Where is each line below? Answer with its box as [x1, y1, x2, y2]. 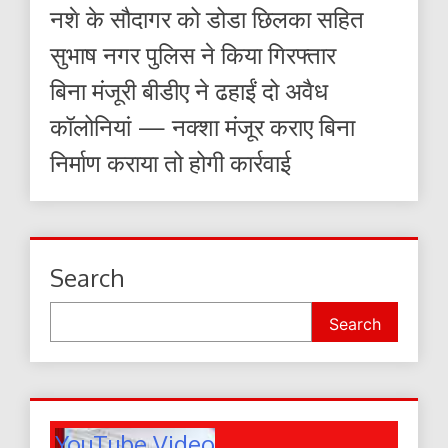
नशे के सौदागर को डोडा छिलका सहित [50, 3, 364, 35]
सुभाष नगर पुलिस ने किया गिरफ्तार [50, 39, 336, 71]
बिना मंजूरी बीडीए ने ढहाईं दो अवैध [50, 75, 328, 107]
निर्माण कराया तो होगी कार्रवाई [50, 147, 291, 179]
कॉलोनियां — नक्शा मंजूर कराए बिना [50, 111, 355, 143]
